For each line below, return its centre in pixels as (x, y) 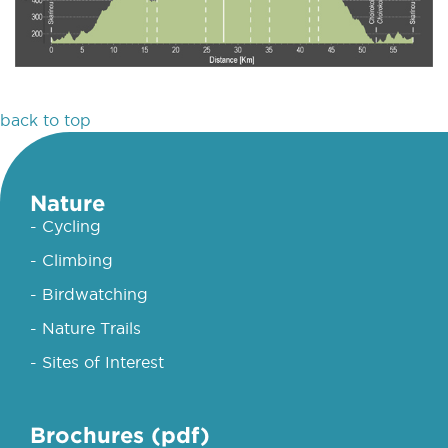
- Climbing (71, 260)
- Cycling (65, 226)
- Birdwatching (89, 294)
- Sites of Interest (97, 362)
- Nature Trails (85, 328)
